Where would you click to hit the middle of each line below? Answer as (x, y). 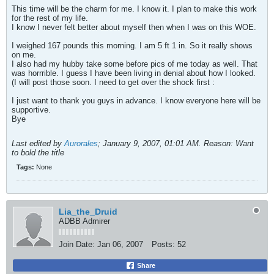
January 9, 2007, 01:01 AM (151, 143)
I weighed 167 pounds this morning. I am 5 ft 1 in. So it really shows (132, 46)
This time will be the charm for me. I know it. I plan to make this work (134, 9)
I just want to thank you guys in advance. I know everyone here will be (136, 101)
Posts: (163, 244)
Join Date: (77, 244)
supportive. (31, 110)
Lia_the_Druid (88, 212)
